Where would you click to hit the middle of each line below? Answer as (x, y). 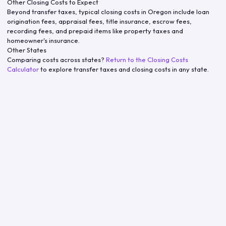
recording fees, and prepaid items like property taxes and (95, 31)
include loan (190, 12)
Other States (27, 50)
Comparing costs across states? (56, 60)
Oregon (160, 12)
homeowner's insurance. (43, 40)
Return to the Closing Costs (147, 60)
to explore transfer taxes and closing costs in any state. (125, 69)
